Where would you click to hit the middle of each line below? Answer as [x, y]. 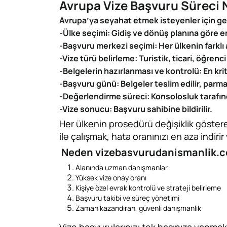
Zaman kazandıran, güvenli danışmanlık [138, 208]
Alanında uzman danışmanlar [122, 167]
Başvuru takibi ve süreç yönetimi [127, 198]
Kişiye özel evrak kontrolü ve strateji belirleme [148, 188]
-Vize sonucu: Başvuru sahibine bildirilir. [136, 109]
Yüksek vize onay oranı [111, 178]
